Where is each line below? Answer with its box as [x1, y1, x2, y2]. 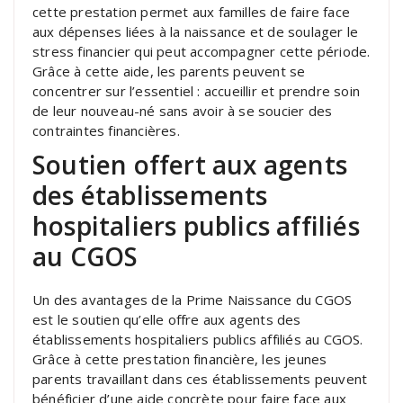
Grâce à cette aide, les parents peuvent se [32, 61, 306, 80]
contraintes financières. [32, 121, 180, 139]
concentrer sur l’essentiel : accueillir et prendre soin [32, 81, 361, 100]
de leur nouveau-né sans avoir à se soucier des [32, 101, 333, 120]
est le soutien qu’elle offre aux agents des [32, 309, 301, 328]
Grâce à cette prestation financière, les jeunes [32, 349, 327, 368]
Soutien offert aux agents [32, 147, 348, 182]
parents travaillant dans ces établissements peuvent [32, 369, 368, 388]
